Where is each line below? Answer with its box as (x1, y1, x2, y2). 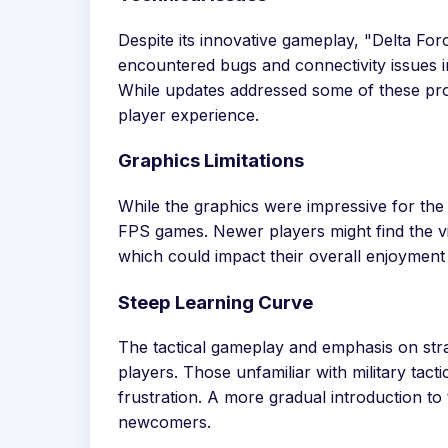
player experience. (118, 104, 259, 125)
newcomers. (118, 412, 211, 433)
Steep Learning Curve (118, 290, 313, 314)
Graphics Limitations (118, 149, 304, 173)
